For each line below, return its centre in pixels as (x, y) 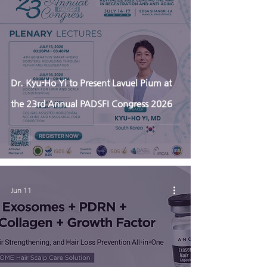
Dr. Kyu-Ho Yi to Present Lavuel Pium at (91, 83)
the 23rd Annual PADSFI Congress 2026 (91, 103)
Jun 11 (21, 190)
